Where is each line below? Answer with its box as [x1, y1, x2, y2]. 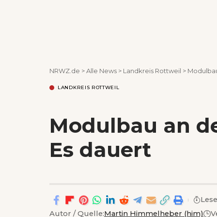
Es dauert [49, 137, 151, 162]
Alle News [86, 66, 117, 75]
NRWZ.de [49, 66, 80, 75]
